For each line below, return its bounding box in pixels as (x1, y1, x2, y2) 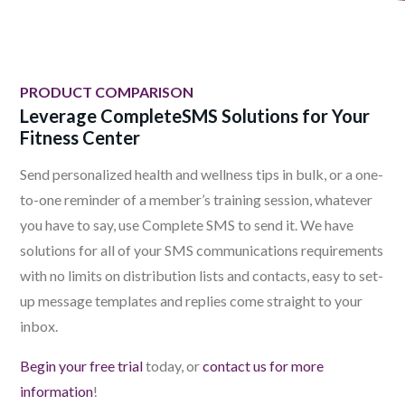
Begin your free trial (20, 357, 143, 375)
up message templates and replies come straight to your (20, 292, 363, 310)
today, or (143, 357, 202, 375)
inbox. (20, 317, 58, 335)
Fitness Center (20, 127, 140, 149)
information (20, 382, 93, 400)
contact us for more (202, 357, 324, 375)
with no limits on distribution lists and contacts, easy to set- (20, 267, 383, 285)
